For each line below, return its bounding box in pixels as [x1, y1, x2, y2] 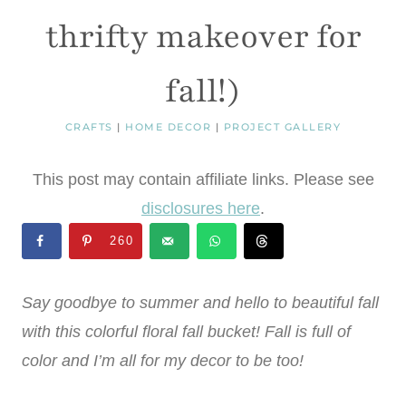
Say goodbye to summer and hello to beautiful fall [22, 293, 379, 312]
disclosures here [141, 199, 260, 218]
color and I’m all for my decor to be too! [22, 351, 304, 370]
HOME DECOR [125, 121, 212, 134]
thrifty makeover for [44, 15, 362, 60]
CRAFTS [64, 121, 113, 134]
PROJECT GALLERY [223, 121, 342, 134]
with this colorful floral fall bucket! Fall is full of [22, 322, 351, 341]
